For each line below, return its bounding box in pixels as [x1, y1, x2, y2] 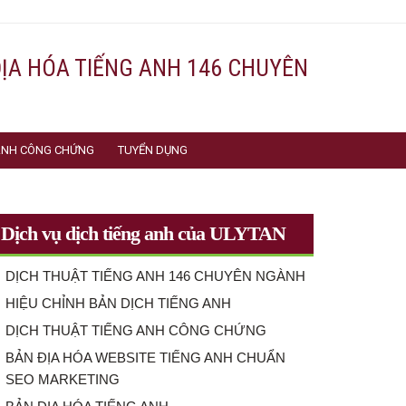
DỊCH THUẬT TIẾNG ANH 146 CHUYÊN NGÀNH [5, 268, 305, 284]
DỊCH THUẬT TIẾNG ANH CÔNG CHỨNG [5, 323, 266, 338]
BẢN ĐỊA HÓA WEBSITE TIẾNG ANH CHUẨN [5, 350, 285, 365]
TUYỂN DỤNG [118, 143, 188, 157]
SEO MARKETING [5, 372, 120, 387]
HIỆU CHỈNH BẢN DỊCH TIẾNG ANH [5, 295, 231, 311]
